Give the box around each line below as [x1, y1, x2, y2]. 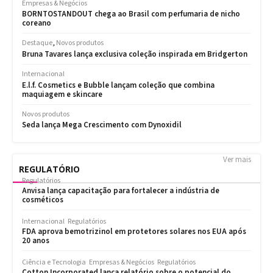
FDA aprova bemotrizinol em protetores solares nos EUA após [22, 226, 246, 238]
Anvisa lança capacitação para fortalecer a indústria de [22, 185, 219, 197]
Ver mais [223, 154, 251, 166]
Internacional [22, 216, 65, 227]
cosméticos [22, 194, 63, 206]
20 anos [22, 235, 49, 247]
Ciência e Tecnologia [22, 257, 86, 268]
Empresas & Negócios [89, 257, 154, 268]
